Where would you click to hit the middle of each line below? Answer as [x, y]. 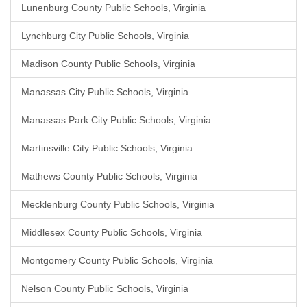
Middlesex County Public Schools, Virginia [112, 232]
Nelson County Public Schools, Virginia [105, 288]
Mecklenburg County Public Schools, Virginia [118, 204]
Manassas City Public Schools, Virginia [105, 92]
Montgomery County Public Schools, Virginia [117, 260]
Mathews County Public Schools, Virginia [109, 176]
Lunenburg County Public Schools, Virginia [113, 8]
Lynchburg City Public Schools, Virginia [105, 36]
